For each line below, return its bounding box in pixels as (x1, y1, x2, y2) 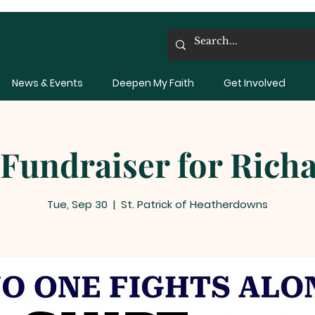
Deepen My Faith (112, 75, 194, 90)
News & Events (11, 75, 83, 90)
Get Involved (224, 75, 285, 90)
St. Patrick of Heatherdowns (121, 197, 268, 212)
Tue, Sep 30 (47, 197, 108, 212)
